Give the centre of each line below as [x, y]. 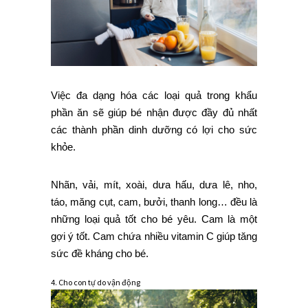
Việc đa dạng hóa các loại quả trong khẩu [154, 96]
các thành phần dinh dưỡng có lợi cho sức [154, 130]
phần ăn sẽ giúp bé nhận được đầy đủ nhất [154, 113]
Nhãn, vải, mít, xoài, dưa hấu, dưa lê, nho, [154, 185]
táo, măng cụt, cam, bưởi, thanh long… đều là [154, 202]
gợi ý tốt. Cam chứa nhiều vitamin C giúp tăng [154, 236]
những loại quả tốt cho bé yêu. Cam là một [154, 219]
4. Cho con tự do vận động [96, 283]
